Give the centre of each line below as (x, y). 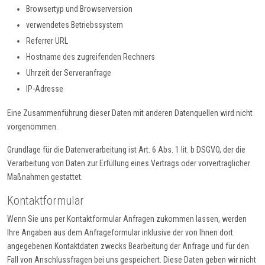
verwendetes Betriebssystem (75, 25)
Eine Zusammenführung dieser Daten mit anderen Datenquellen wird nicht (130, 113)
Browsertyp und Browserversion (79, 9)
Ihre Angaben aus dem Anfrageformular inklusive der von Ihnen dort (120, 233)
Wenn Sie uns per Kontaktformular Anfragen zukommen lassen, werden (127, 219)
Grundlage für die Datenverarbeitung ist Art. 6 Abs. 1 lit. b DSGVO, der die (126, 150)
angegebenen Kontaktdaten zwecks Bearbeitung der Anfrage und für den (128, 246)
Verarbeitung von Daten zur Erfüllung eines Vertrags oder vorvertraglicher (129, 164)
